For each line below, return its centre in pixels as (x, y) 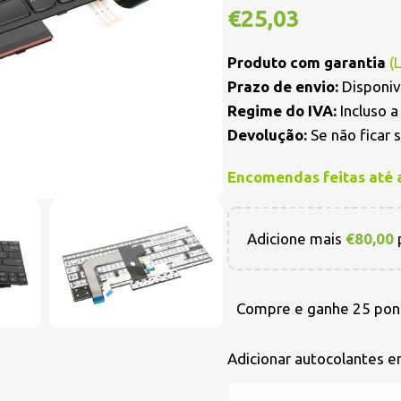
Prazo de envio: (283, 86)
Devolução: (267, 135)
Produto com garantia (308, 62)
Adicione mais (296, 239)
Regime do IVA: (282, 111)
